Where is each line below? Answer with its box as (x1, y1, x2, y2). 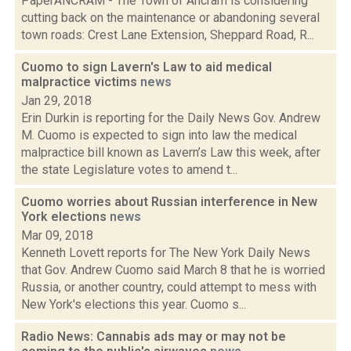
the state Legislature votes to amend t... (21, 162, 237, 177)
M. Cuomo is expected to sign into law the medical (21, 128, 297, 143)
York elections (21, 209, 110, 224)
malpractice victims (21, 74, 140, 89)
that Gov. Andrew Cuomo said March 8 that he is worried (21, 262, 325, 277)
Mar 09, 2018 (21, 228, 93, 243)
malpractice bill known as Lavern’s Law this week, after (21, 145, 320, 160)
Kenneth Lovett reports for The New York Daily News (21, 245, 310, 260)
